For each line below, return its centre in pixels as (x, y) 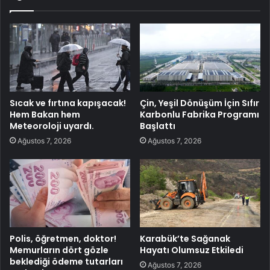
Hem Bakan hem (45, 114)
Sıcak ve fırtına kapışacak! (68, 103)
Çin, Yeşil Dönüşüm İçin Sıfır (199, 103)
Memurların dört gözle (59, 250)
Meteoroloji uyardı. (52, 126)
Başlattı (158, 126)
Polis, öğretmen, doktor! (63, 238)
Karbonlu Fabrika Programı (199, 114)
